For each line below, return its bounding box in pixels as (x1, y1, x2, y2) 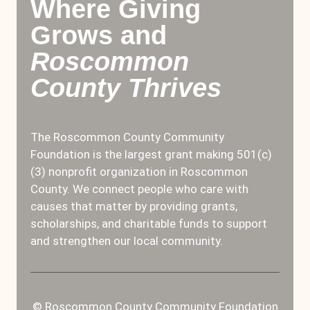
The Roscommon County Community (30, 130, 224, 145)
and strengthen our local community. (30, 234, 223, 248)
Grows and (30, 21, 167, 51)
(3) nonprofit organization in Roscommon (30, 165, 248, 179)
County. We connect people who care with (30, 182, 248, 197)
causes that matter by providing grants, (30, 199, 237, 214)
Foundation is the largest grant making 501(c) (30, 147, 272, 162)
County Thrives (30, 73, 221, 103)
